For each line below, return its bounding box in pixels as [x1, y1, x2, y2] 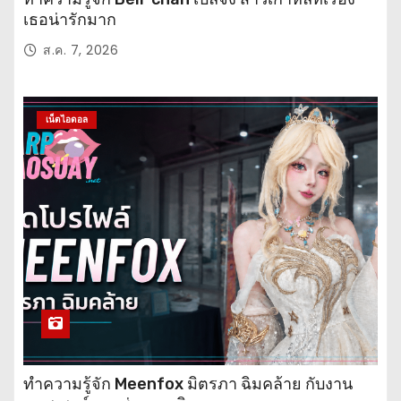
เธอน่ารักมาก [23, 9, 116, 30]
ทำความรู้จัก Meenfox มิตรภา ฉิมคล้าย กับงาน [23, 373, 353, 394]
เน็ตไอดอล [46, 112, 88, 126]
